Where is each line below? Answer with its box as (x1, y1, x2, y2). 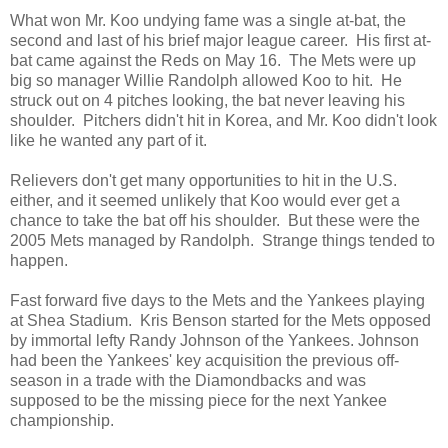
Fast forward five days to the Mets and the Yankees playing (10, 291, 425, 309)
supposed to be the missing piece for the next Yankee (10, 391, 387, 409)
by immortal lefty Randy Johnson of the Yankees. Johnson (10, 331, 419, 349)
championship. (10, 411, 114, 429)
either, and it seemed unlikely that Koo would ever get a (10, 191, 400, 209)
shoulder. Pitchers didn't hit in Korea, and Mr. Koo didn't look (10, 111, 437, 129)
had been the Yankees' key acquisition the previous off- (10, 351, 399, 369)
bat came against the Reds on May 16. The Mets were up (10, 51, 416, 69)
